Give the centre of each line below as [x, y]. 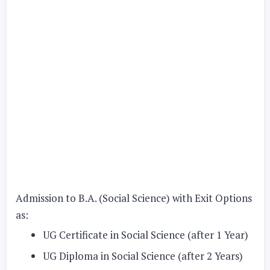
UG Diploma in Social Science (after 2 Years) [143, 256]
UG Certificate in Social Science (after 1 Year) [145, 235]
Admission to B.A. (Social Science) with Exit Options [133, 198]
